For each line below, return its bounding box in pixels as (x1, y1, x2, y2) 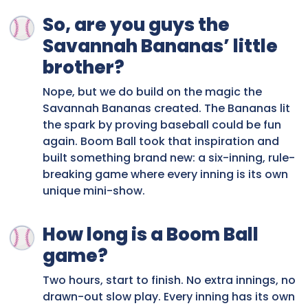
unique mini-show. (43, 183, 145, 199)
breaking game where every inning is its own (43, 166, 288, 183)
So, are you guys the (43, 12, 230, 38)
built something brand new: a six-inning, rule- (43, 150, 295, 166)
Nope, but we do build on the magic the (43, 84, 262, 100)
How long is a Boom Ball (43, 222, 258, 247)
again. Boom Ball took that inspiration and (43, 133, 279, 150)
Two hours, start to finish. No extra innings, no (43, 272, 296, 289)
